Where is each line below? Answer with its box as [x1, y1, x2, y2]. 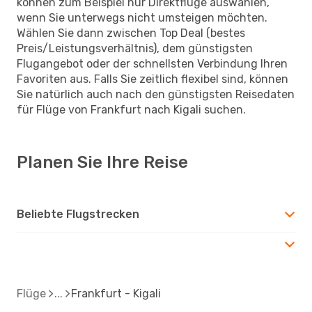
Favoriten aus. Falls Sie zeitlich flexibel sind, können [17, 72, 288, 86]
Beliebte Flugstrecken [17, 207, 139, 221]
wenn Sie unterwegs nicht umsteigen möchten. [17, 10, 267, 24]
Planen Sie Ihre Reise [17, 152, 188, 172]
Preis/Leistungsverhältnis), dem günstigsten [17, 41, 253, 55]
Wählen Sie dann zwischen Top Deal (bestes [17, 26, 245, 40]
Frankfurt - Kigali [71, 286, 161, 300]
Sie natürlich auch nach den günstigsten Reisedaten [17, 87, 295, 101]
